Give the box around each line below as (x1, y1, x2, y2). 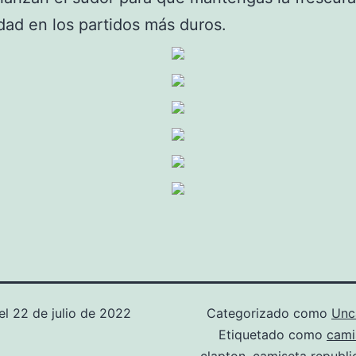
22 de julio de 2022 (13, 305, 131, 321)
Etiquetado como (219, 327, 327, 342)
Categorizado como (207, 305, 331, 321)
